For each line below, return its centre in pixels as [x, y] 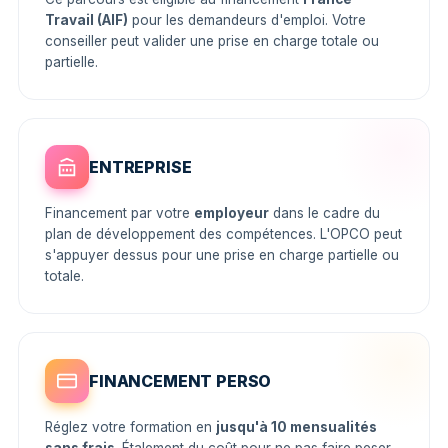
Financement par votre [119, 213]
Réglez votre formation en [130, 427]
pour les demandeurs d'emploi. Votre [247, 20]
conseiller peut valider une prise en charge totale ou [212, 41]
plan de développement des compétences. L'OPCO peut [223, 234]
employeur [231, 213]
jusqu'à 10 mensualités [296, 427]
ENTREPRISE [140, 166]
